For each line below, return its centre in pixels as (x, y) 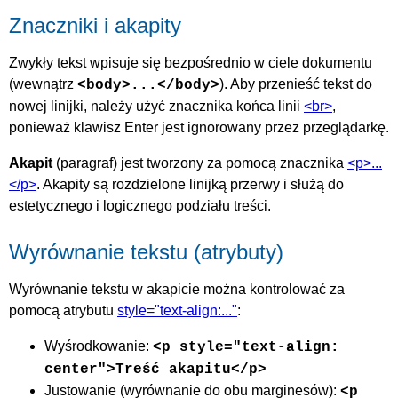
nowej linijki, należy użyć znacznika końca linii (156, 107)
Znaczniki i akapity (95, 26)
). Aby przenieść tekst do (296, 84)
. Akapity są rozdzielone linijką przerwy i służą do (190, 185)
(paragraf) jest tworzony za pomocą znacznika (200, 163)
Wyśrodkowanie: (99, 346)
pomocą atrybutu (63, 311)
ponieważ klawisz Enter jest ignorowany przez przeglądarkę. (199, 128)
